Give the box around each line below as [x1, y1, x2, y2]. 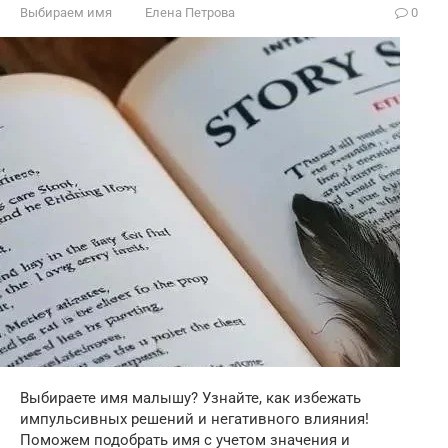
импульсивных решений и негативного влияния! [20, 410, 369, 428]
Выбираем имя [20, 5, 112, 20]
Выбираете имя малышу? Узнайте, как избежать [20, 389, 361, 407]
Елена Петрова [145, 5, 235, 20]
